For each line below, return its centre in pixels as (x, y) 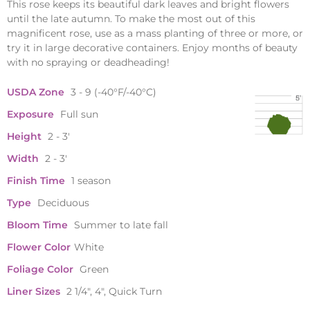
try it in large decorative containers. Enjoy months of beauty (152, 48)
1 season (91, 181)
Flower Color (39, 247)
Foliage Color (42, 270)
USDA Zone (37, 92)
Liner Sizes (35, 292)
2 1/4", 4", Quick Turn (114, 292)
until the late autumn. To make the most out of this (131, 19)
